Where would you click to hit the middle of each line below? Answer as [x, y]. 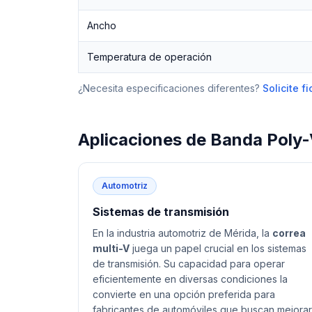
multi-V [111, 248]
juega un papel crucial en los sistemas [218, 248]
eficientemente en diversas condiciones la [190, 279]
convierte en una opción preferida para [184, 294]
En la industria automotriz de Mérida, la [182, 233]
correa [289, 233]
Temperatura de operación [149, 57]
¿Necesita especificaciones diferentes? [169, 88]
